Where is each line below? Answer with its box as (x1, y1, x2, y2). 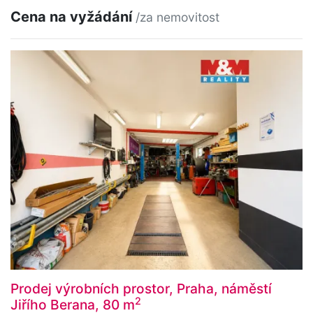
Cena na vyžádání (10, 8, 136, 26)
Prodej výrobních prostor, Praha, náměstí (10, 279, 272, 297)
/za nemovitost (136, 10, 219, 25)
